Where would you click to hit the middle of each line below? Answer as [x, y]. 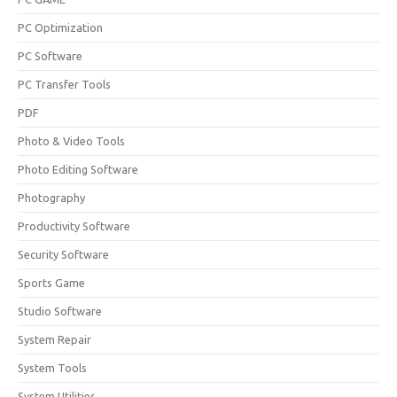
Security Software [63, 254]
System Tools [52, 368]
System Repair [54, 339]
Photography [51, 198]
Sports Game [51, 283]
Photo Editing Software [78, 169]
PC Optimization [60, 27]
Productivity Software [74, 226]
